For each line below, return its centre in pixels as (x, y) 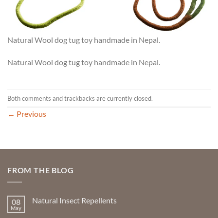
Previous (31, 114)
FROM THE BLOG (41, 170)
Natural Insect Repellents (74, 200)
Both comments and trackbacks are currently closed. (80, 98)
